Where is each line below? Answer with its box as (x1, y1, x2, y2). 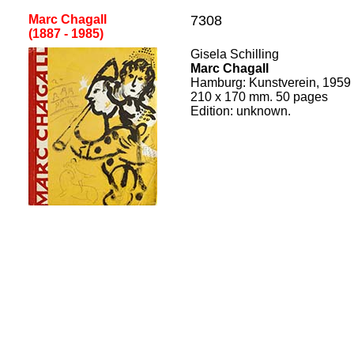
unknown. (236, 104, 291, 118)
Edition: (190, 104, 236, 118)
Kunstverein (249, 76, 316, 89)
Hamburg (190, 76, 243, 89)
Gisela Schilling (190, 47, 279, 61)
